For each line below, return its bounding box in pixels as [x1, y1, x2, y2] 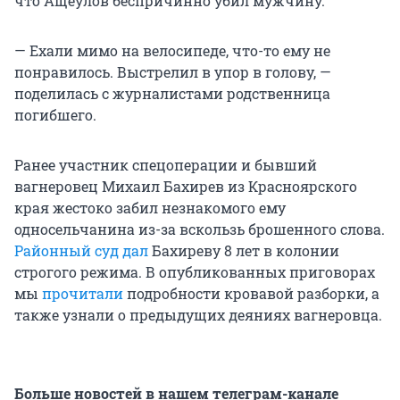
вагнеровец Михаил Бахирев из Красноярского [14, 177, 357, 196]
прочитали [42, 284, 123, 304]
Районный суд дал [14, 241, 148, 261]
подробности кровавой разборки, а [123, 284, 379, 304]
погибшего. [14, 105, 96, 125]
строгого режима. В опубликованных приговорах [14, 262, 375, 282]
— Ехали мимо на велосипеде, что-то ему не [14, 41, 330, 61]
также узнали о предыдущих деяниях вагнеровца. [14, 305, 382, 325]
